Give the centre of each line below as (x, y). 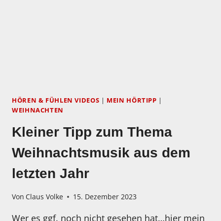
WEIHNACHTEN (38, 110)
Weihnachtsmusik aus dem (101, 153)
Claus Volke (45, 197)
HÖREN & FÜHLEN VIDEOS (56, 101)
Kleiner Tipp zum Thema (92, 132)
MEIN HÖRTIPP (132, 101)
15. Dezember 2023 (105, 197)
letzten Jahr (51, 173)
